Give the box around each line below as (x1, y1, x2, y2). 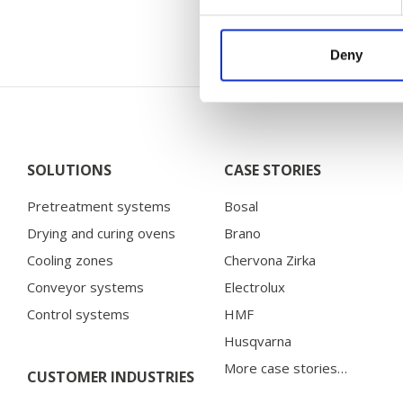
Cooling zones (27, 250, 113, 269)
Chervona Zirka (223, 250, 316, 269)
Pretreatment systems (27, 196, 171, 215)
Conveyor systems (27, 277, 144, 296)
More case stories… (223, 358, 347, 377)
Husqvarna (223, 331, 291, 350)
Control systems (27, 304, 130, 323)
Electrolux (223, 277, 285, 296)
